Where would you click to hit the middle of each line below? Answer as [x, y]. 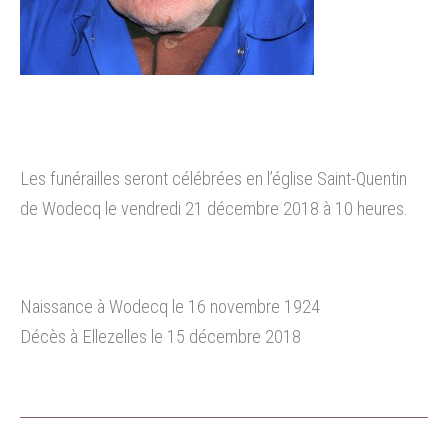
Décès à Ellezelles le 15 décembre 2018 [160, 336]
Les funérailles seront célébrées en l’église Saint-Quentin [213, 178]
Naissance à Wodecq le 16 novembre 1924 [170, 306]
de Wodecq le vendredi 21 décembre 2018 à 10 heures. [214, 208]
